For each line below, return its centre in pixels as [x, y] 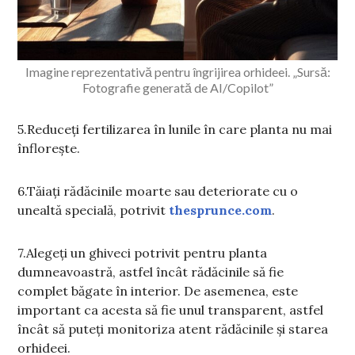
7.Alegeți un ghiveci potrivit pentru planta [143, 253]
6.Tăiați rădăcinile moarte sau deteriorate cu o [158, 191]
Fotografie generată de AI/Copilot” [177, 88]
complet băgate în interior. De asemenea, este [158, 291]
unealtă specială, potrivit [94, 210]
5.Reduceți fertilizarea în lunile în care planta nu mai [175, 130]
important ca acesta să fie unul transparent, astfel [171, 310]
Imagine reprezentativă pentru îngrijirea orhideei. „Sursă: [177, 72]
